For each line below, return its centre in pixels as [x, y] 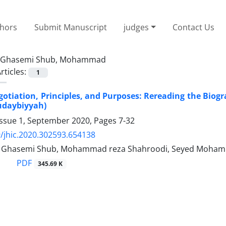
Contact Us [194, 27]
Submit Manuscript [70, 27]
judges [136, 27]
